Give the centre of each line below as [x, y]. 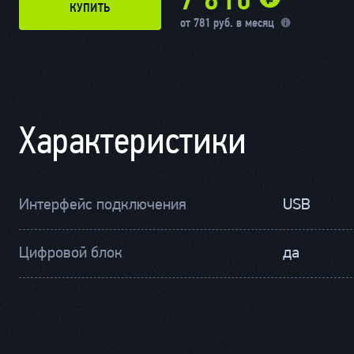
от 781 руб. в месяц [227, 24]
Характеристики [133, 141]
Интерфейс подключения [103, 205]
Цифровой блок [71, 254]
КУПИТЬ [90, 9]
